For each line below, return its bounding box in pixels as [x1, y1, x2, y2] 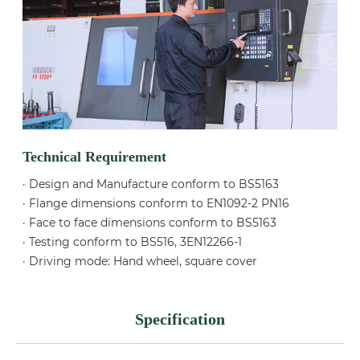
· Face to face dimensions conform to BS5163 [22, 215, 277, 231]
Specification [135, 310, 225, 329]
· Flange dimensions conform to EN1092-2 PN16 [22, 196, 290, 211]
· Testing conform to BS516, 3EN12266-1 [22, 235, 243, 250]
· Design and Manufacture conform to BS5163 [22, 177, 280, 192]
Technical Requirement [22, 149, 167, 166]
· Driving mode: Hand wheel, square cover [22, 254, 258, 269]
